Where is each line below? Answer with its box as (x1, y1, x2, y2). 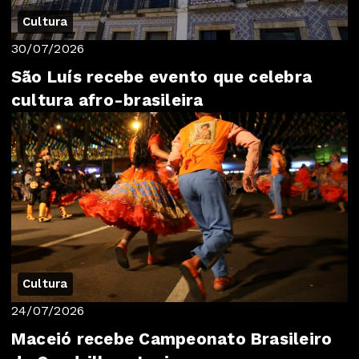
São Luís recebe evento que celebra (11, 67, 313, 87)
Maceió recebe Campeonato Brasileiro (11, 329, 333, 349)
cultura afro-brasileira (11, 91, 204, 111)
